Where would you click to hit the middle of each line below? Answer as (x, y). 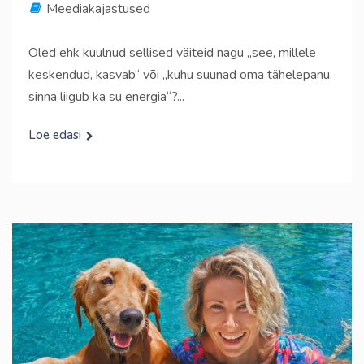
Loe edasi (55, 134)
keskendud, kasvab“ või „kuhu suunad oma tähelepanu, (180, 74)
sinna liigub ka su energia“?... (106, 96)
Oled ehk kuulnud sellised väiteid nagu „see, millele (172, 52)
